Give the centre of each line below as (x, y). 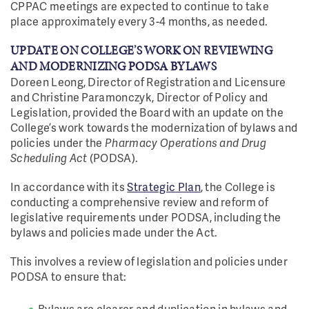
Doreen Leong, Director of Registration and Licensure (148, 82)
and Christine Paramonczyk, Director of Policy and (139, 97)
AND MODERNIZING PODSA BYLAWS (113, 66)
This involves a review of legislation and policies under (149, 261)
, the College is (238, 187)
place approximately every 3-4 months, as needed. (140, 21)
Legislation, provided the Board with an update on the (147, 112)
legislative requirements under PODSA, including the (146, 217)
